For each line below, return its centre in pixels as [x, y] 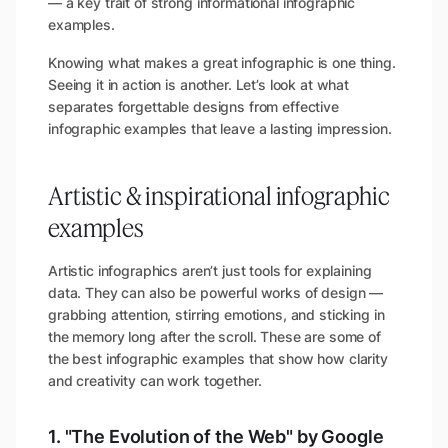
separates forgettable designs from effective [193, 106]
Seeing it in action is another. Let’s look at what [198, 84]
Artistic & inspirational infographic [219, 195]
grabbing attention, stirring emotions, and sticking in [216, 314]
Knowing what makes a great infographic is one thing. [222, 62]
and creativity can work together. [155, 380]
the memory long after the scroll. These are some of [214, 336]
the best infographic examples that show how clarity [218, 358]
